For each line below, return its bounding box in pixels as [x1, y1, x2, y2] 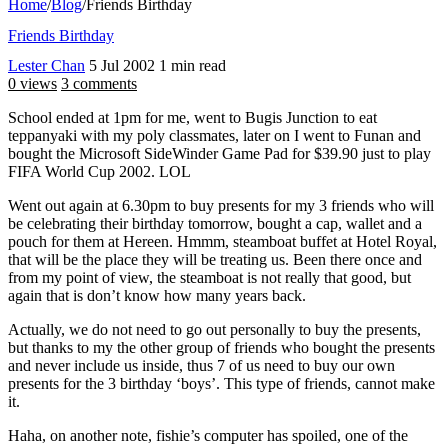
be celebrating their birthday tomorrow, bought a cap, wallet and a [8, 215, 422, 233]
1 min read [159, 57, 226, 75]
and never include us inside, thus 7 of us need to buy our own [8, 357, 395, 375]
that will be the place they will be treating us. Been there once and [8, 251, 422, 269]
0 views [8, 75, 57, 93]
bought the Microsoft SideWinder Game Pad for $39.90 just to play [8, 145, 431, 163]
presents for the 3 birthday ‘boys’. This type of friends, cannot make [8, 375, 435, 393]
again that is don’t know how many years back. [8, 287, 306, 305]
